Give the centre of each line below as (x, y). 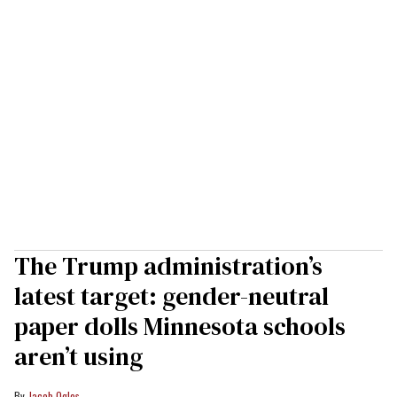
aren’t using (78, 356)
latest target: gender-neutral (171, 296)
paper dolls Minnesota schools (180, 326)
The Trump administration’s (168, 265)
